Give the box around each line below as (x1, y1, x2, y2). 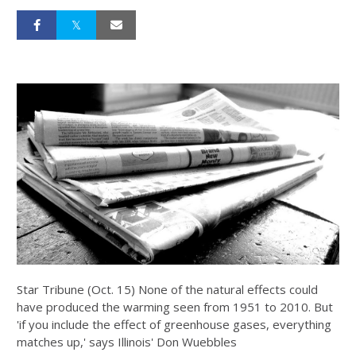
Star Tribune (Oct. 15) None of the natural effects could (17, 281, 318, 298)
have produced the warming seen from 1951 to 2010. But (17, 299, 333, 315)
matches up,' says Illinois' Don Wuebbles (17, 334, 237, 350)
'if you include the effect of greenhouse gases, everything (17, 316, 331, 333)
